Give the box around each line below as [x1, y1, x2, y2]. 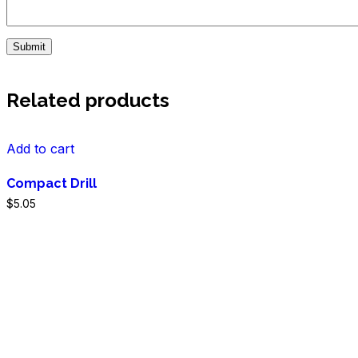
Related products [6, 89, 169, 113]
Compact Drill [6, 176, 97, 192]
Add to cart [6, 141, 74, 157]
